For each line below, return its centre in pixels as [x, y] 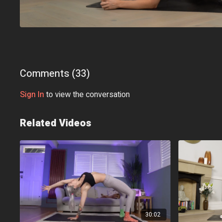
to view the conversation [87, 95]
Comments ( [48, 74]
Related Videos [56, 123]
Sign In [32, 95]
